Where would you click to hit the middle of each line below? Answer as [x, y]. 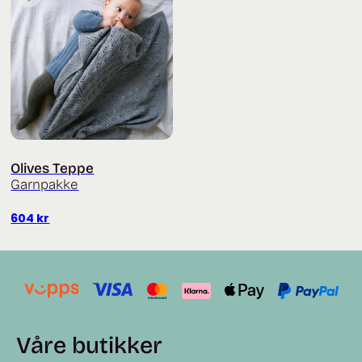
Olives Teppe [53, 168]
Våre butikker [89, 345]
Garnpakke [45, 184]
